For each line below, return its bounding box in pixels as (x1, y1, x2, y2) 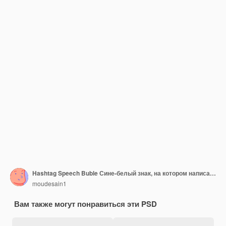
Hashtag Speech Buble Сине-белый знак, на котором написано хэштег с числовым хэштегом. (210, 168, 216, 178)
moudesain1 (32, 179, 67, 188)
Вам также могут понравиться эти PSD (14, 198, 157, 209)
